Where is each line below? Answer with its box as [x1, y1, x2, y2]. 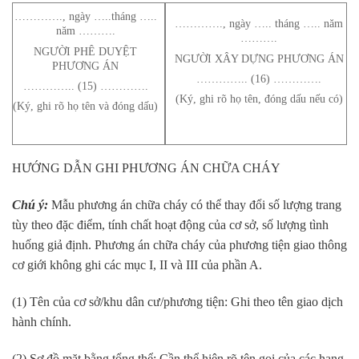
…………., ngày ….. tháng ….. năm [175, 17, 344, 30]
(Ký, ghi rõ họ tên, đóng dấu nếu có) [175, 92, 343, 105]
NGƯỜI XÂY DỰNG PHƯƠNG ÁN [174, 51, 344, 65]
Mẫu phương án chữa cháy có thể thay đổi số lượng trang [48, 198, 341, 212]
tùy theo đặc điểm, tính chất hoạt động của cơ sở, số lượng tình [12, 218, 329, 232]
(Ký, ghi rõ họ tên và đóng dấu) [13, 99, 159, 112]
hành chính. [12, 315, 71, 329]
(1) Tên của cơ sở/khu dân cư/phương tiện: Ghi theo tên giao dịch [12, 295, 343, 309]
